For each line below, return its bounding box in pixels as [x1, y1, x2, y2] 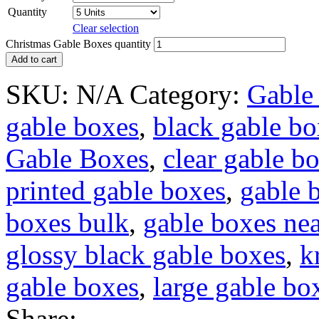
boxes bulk [6, 206, 129, 238]
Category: [130, 78, 240, 110]
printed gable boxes [6, 174, 226, 206]
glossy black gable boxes [6, 239, 286, 270]
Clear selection [73, 21, 139, 34]
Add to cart [11, 53, 57, 65]
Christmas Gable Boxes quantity [6, 37, 151, 50]
